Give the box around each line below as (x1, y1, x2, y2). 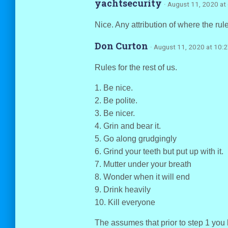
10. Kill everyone (94, 198, 155, 207)
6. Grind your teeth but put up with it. (94, 147, 223, 156)
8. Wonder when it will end (94, 173, 190, 181)
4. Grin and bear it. (94, 122, 161, 130)
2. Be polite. (94, 96, 137, 105)
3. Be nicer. (94, 109, 135, 118)
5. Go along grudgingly (94, 134, 177, 143)
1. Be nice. (94, 83, 133, 92)
